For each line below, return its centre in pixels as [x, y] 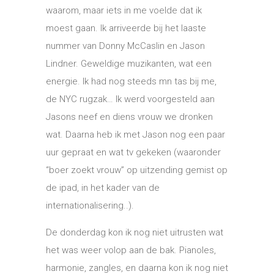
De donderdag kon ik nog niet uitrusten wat [135, 232]
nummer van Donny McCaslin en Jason [125, 46]
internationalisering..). [90, 206]
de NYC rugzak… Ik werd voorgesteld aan [130, 99]
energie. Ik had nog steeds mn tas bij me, [131, 81]
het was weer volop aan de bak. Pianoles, [131, 250]
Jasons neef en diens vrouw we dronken [129, 117]
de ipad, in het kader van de [103, 188]
